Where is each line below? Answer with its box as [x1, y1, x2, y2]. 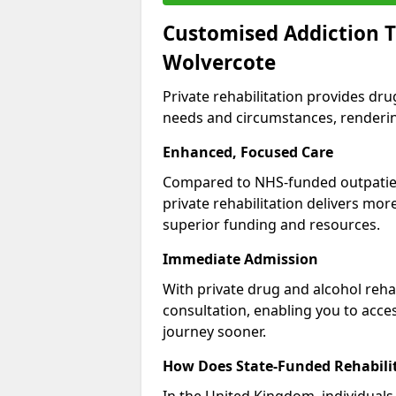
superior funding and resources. [163, 214, 380, 234]
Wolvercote [163, 48, 276, 76]
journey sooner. [163, 321, 266, 341]
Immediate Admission [163, 248, 318, 269]
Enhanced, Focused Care [163, 141, 333, 162]
